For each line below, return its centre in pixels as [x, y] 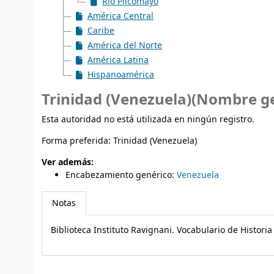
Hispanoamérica [121, 75]
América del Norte [125, 45]
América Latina [118, 60]
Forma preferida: [77, 141]
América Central [120, 16]
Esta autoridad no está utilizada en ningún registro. [148, 119]
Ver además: [68, 162]
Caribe [101, 31]
